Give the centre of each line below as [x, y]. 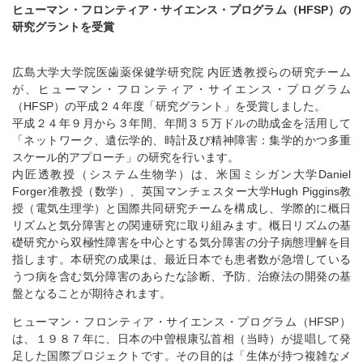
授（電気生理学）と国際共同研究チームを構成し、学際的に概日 [181, 209]
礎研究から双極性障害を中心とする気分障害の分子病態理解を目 [181, 243]
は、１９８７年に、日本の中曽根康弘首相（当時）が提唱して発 [181, 339]
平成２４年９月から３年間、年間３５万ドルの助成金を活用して [181, 124]
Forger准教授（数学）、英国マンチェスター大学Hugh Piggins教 [181, 192]
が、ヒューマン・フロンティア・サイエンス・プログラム [181, 90]
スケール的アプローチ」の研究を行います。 [126, 158]
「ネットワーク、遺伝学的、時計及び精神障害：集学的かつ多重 [181, 141]
